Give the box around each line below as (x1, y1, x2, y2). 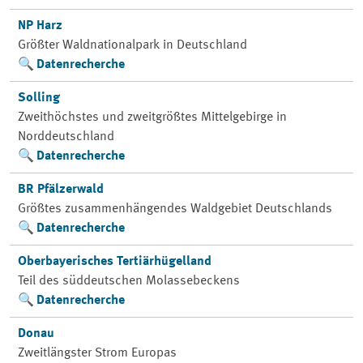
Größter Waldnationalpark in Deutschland (17, 39, 247, 52)
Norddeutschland (17, 130, 114, 143)
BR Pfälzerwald (17, 183, 104, 196)
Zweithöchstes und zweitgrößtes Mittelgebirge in (17, 111, 287, 124)
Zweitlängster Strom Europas (17, 347, 177, 360)
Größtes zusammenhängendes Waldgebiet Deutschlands (17, 203, 332, 216)
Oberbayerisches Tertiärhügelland (17, 255, 211, 268)
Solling (17, 92, 60, 105)
